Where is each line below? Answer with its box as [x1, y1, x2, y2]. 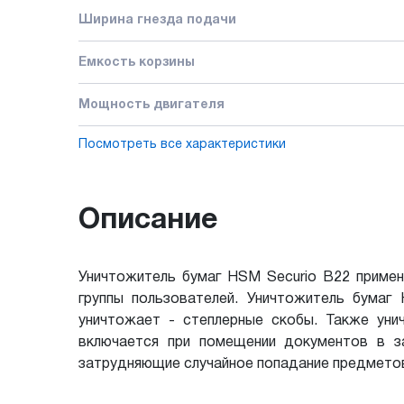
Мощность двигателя [78, 98, 225, 111]
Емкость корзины [78, 56, 195, 69]
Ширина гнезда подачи [78, 14, 236, 26]
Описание [78, 207, 217, 234]
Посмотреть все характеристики [78, 138, 286, 151]
